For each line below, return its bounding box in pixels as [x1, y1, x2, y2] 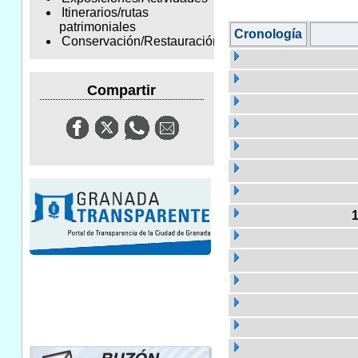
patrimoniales [58, 20, 136, 34]
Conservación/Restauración [61, 34, 220, 49]
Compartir [87, 82, 157, 98]
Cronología [234, 26, 302, 41]
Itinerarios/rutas [61, 6, 149, 20]
